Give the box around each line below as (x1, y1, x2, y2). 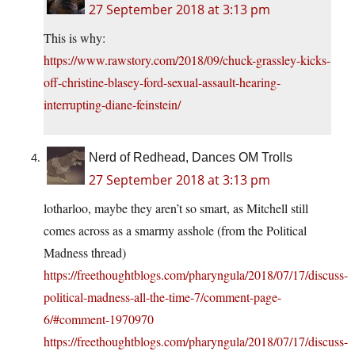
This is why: (44, 29, 105, 46)
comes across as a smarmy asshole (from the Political (44, 221, 307, 239)
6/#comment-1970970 (44, 310, 154, 327)
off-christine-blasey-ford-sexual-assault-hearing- (44, 73, 281, 90)
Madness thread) (44, 243, 126, 261)
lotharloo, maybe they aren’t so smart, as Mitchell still (44, 199, 308, 216)
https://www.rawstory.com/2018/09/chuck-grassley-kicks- (44, 51, 330, 68)
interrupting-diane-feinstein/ (44, 95, 181, 113)
